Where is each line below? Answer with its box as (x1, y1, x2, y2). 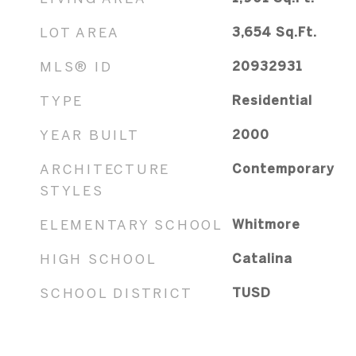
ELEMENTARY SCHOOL (40, 217, 223, 232)
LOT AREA (40, 25, 120, 40)
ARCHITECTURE (40, 161, 170, 176)
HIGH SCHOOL (40, 251, 157, 266)
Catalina (231, 251, 292, 265)
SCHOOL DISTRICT (40, 285, 193, 300)
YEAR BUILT (40, 127, 140, 142)
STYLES (40, 183, 104, 198)
